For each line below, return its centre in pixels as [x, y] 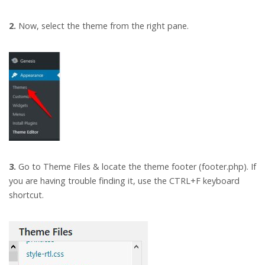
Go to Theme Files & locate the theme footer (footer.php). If [136, 166]
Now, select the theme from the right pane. [102, 25]
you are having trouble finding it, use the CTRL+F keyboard [124, 180]
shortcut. [26, 195]
